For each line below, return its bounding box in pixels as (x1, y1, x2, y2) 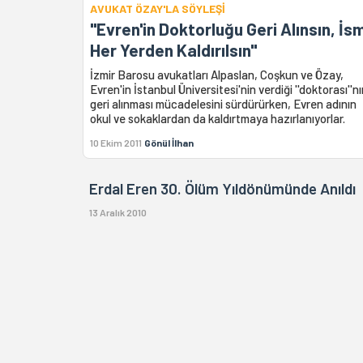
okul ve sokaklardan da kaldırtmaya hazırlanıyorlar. (90, 111, 345, 126)
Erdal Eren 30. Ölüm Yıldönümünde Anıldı (89, 179, 356, 199)
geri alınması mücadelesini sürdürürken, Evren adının (90, 96, 357, 112)
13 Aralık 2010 (89, 207, 147, 219)
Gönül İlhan (144, 137, 194, 149)
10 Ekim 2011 (90, 137, 142, 149)
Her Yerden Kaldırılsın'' (90, 40, 257, 61)
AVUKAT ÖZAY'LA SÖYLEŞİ (90, 2, 225, 16)
